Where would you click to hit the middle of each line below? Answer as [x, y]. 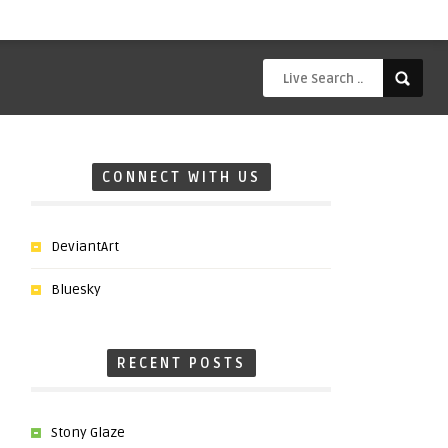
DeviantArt [85, 246]
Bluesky [76, 289]
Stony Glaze [88, 432]
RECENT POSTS [181, 363]
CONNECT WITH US [181, 177]
